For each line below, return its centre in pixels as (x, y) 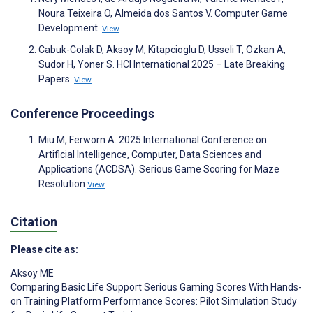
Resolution (63, 184)
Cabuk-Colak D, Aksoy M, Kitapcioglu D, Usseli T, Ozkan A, (162, 50)
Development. (70, 28)
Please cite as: (44, 249)
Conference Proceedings (82, 114)
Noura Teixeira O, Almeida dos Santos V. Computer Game (163, 14)
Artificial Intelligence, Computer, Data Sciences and (150, 155)
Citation (34, 221)
